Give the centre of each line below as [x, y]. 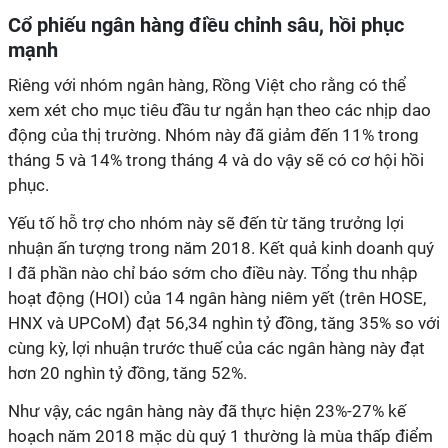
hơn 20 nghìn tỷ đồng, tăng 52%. [127, 373]
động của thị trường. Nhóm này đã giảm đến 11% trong [213, 135]
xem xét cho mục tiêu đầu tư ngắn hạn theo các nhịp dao [219, 110]
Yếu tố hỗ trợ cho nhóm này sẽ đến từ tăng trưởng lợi [206, 223]
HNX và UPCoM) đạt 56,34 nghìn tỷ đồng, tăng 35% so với [224, 323]
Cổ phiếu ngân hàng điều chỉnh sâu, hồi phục [206, 25]
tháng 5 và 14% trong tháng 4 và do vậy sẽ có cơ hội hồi [216, 160]
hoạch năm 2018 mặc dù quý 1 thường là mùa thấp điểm [220, 436]
